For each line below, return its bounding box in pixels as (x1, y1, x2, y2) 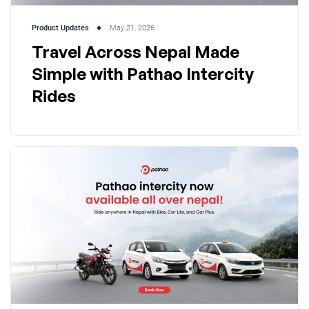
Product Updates (32, 23, 89, 32)
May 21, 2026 (110, 23, 154, 32)
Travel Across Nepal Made (32, 41, 239, 62)
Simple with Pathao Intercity (32, 63, 254, 84)
